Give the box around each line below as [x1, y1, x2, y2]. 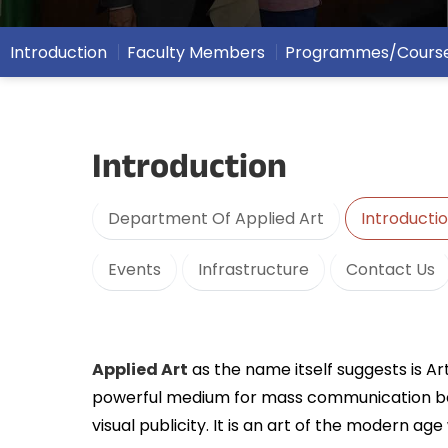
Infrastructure [198, 258, 309, 281]
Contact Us [346, 258, 435, 281]
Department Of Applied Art [108, 207, 324, 230]
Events [108, 258, 161, 281]
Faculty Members [127, 40, 265, 64]
